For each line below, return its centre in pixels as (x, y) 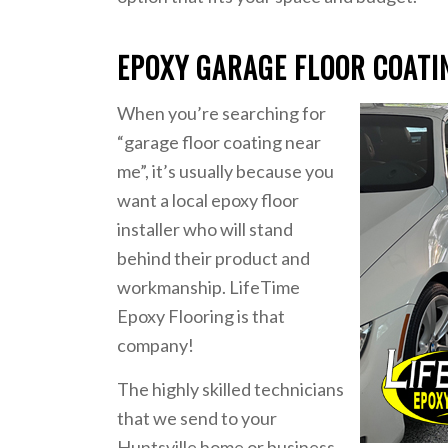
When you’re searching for (222, 112)
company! (156, 344)
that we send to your (197, 418)
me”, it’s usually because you (226, 170)
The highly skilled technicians (231, 389)
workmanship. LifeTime (209, 286)
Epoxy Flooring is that (201, 315)
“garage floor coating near (219, 141)
